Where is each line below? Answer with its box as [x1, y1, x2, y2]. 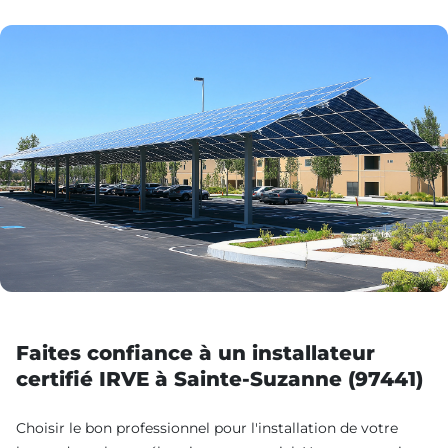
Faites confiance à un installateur [16, 340, 375, 365]
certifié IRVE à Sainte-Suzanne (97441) [16, 366, 423, 391]
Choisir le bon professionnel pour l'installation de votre [16, 418, 398, 437]
